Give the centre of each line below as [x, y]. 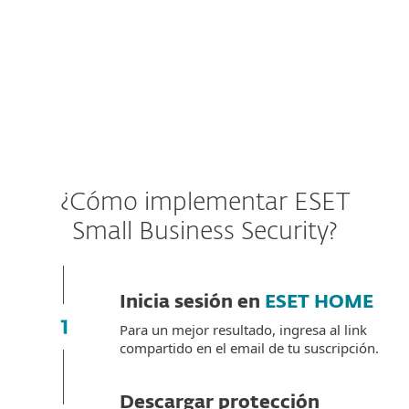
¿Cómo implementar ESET [204, 203]
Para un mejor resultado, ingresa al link [243, 330]
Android [193, 30]
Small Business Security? [204, 232]
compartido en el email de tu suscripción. [249, 348]
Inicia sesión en [192, 302]
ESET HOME [319, 302]
